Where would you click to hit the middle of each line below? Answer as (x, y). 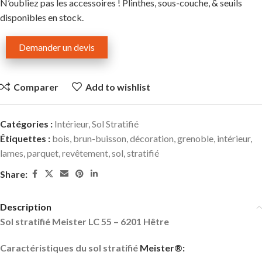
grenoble (195, 139)
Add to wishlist (118, 87)
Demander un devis (57, 47)
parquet (43, 153)
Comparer (36, 87)
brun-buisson (100, 139)
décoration (152, 139)
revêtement (85, 153)
